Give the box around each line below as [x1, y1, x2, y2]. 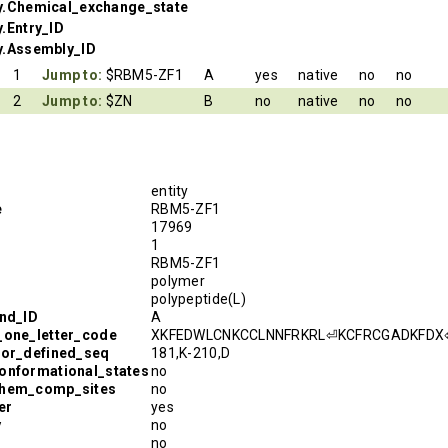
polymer [151, 272, 205, 289]
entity [151, 182, 189, 199]
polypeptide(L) [151, 290, 246, 307]
